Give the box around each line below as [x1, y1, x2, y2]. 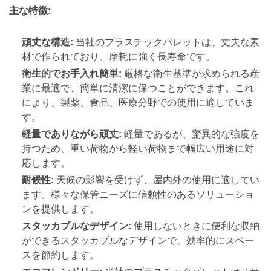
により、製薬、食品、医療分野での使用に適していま [21, 97, 254, 108]
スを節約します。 [21, 249, 99, 260]
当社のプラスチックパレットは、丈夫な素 [73, 36, 260, 47]
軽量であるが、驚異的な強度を [121, 128, 260, 139]
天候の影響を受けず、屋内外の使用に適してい [53, 174, 260, 185]
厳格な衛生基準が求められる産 [121, 68, 260, 79]
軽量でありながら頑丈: [21, 128, 122, 139]
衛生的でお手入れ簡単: [21, 68, 122, 79]
